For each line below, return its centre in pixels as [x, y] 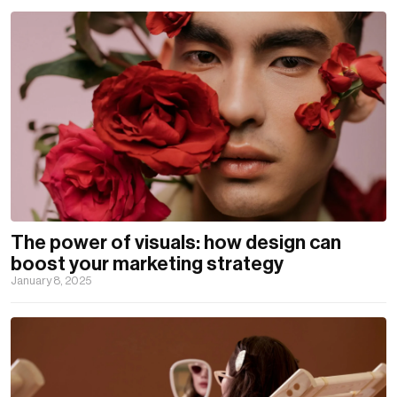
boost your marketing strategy [147, 265]
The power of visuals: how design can [176, 243]
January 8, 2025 [51, 281]
